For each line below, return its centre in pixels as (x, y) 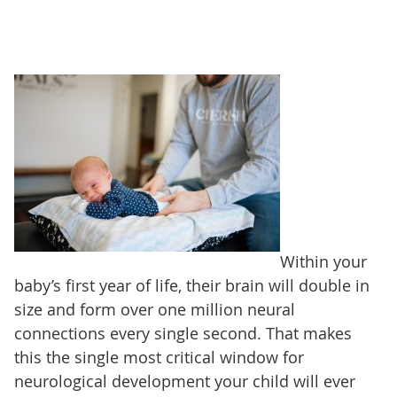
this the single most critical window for (159, 357)
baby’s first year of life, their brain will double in (191, 285)
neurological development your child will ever (184, 381)
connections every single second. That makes (183, 333)
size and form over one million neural (154, 309)
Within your (323, 261)
